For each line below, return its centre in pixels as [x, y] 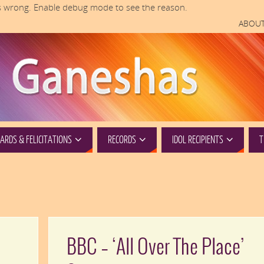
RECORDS [122, 140]
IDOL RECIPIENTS [198, 140]
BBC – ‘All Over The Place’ [156, 248]
